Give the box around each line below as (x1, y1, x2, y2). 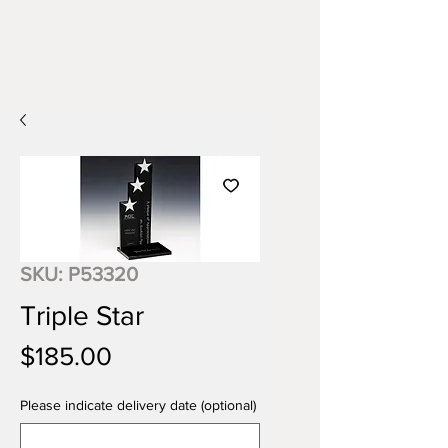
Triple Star (20, 300, 144, 331)
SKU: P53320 (20, 263, 138, 285)
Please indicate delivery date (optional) (20, 397, 256, 413)
